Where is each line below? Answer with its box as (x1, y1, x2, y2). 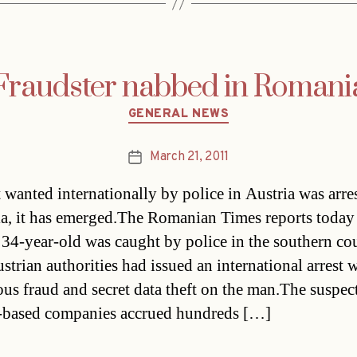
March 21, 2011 (149, 148, 229, 165)
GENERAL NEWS (127, 107, 229, 123)
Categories (178, 98, 247, 117)
